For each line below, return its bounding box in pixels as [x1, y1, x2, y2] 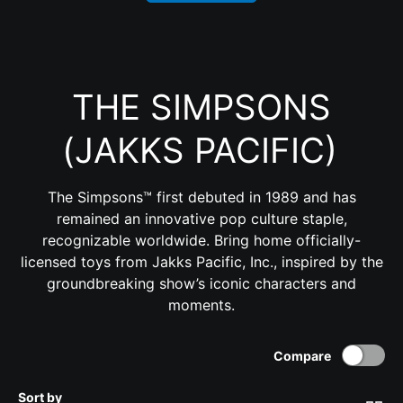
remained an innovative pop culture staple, [56, 209, 347, 228]
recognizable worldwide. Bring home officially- [42, 230, 361, 249]
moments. [168, 295, 235, 314]
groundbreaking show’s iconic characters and [47, 273, 356, 292]
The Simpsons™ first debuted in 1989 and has [47, 187, 356, 206]
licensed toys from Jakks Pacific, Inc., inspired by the [20, 252, 383, 271]
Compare [273, 347, 332, 363]
